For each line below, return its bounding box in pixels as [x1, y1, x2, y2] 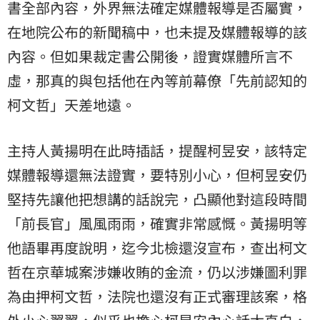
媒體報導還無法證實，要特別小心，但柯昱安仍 [7, 164, 307, 185]
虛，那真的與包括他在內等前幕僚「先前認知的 [7, 69, 307, 91]
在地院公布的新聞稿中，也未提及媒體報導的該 [7, 21, 307, 42]
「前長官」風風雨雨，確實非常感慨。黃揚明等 [7, 212, 307, 234]
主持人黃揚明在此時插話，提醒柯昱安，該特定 [7, 139, 307, 161]
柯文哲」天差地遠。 [7, 94, 136, 115]
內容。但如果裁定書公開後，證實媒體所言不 [7, 45, 293, 66]
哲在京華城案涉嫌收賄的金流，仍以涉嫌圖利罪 [7, 261, 307, 282]
